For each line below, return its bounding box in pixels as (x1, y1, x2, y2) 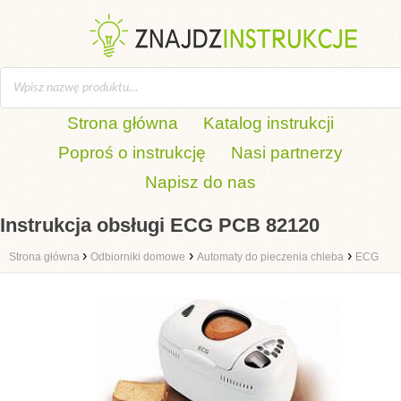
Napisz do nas (145, 173, 256, 192)
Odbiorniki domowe (90, 251, 185, 263)
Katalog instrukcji (203, 114, 334, 132)
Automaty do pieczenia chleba (197, 251, 344, 263)
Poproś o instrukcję (58, 143, 206, 162)
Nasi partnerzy (231, 143, 343, 162)
